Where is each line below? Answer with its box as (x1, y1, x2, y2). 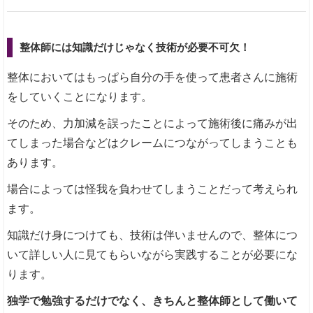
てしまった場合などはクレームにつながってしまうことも (7, 137, 298, 150)
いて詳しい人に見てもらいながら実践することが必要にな (7, 249, 298, 261)
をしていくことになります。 (7, 91, 153, 103)
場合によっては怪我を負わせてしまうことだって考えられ (7, 183, 298, 196)
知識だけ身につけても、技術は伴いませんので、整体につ (7, 229, 298, 242)
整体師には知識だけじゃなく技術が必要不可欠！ (20, 41, 251, 54)
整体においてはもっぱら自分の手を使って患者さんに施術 (7, 71, 298, 84)
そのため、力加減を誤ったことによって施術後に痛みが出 (7, 117, 298, 130)
